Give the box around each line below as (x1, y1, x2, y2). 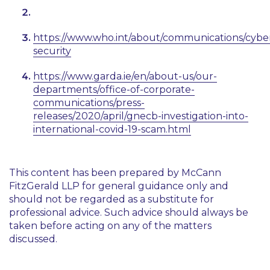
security (33, 45, 71, 57)
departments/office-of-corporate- (33, 84, 195, 95)
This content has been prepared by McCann (9, 167, 221, 178)
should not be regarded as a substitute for (9, 193, 214, 205)
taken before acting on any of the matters (9, 220, 212, 231)
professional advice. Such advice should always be (9, 207, 248, 218)
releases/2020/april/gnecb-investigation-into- (33, 110, 248, 122)
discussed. (9, 233, 57, 245)
